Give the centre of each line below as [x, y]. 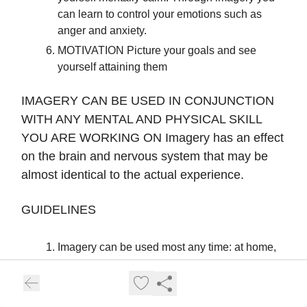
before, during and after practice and [145, 264]
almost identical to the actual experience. [133, 175]
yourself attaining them [112, 67]
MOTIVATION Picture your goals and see [157, 51]
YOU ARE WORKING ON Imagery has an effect [152, 138]
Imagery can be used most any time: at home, [167, 247]
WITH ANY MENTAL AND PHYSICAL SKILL [142, 120]
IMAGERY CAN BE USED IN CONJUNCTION [148, 101]
